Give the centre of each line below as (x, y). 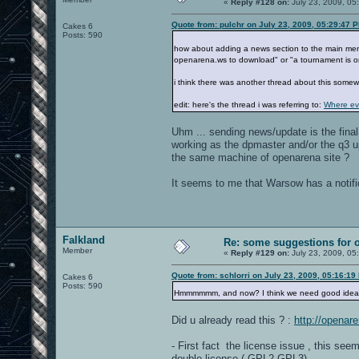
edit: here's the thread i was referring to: (249, 104)
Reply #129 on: (260, 252)
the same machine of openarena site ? (260, 157)
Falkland (84, 240)
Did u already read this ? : (233, 320)
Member (77, 250)
